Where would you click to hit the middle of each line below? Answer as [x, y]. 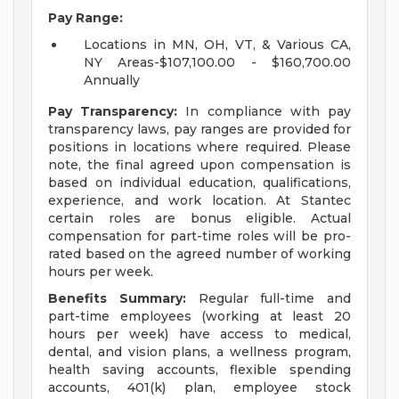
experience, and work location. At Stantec [199, 201]
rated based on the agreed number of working [199, 254]
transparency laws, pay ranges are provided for [199, 130]
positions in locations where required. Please [199, 147]
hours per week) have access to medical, [199, 334]
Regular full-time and [268, 299]
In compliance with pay [265, 112]
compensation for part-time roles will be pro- [199, 236]
